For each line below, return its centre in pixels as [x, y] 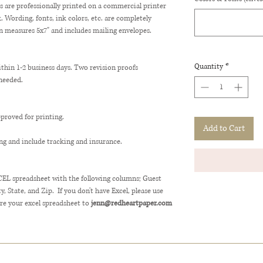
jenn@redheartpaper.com [131, 203]
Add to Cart [224, 128]
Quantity [209, 67]
